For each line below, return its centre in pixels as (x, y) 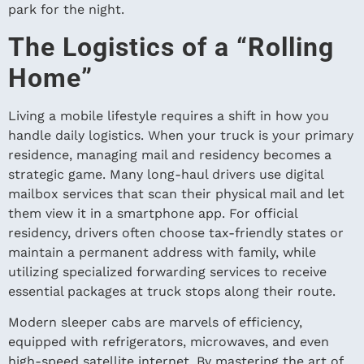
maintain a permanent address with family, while (162, 252)
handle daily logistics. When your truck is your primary (181, 135)
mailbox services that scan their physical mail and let (176, 193)
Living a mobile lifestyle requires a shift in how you (169, 115)
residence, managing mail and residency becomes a (170, 154)
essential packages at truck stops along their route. (172, 291)
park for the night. (66, 10)
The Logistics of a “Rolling (171, 47)
